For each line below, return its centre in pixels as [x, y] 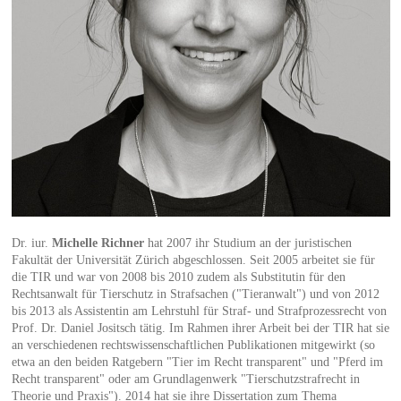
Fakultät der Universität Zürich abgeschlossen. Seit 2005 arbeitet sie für [193, 260]
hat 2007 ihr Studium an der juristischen [247, 243]
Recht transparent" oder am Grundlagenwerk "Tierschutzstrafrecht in [185, 380]
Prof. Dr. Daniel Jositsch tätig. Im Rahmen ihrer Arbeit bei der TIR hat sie [200, 328]
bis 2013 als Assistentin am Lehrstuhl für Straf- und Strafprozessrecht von [199, 311]
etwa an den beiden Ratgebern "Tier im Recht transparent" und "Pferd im [197, 363]
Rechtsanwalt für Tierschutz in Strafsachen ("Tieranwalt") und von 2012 [195, 294]
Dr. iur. [31, 243]
